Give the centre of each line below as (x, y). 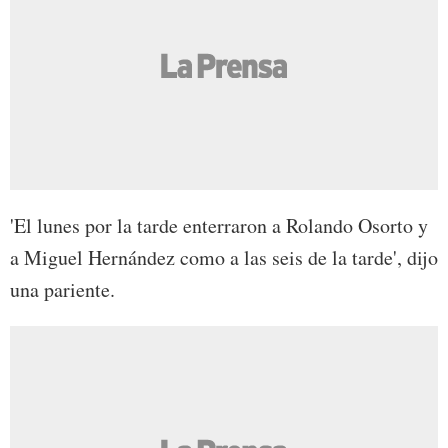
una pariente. (62, 290)
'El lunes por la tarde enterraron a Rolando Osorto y (219, 226)
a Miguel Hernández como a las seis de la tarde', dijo (224, 258)
